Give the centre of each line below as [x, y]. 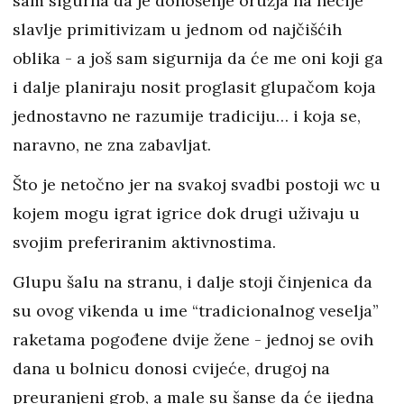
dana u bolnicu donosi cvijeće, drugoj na [171, 369]
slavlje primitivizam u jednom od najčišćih [177, 30]
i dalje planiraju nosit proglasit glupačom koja [194, 87]
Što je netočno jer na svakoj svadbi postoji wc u [197, 185]
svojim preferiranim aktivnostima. [147, 243]
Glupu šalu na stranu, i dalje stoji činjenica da [193, 282]
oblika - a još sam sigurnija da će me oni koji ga [198, 59]
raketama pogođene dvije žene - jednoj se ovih [193, 340]
